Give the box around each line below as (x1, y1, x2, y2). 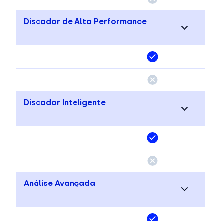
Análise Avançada (24, 178, 95, 188)
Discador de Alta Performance (24, 16, 147, 26)
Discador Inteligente (24, 97, 106, 107)
